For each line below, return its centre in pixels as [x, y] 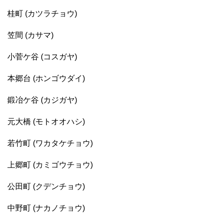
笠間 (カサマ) [30, 35]
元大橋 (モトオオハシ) [46, 122]
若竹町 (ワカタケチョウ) [50, 143]
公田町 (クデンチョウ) [46, 187]
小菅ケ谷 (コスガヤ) [42, 57]
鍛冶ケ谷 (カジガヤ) [42, 100]
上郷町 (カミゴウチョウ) [50, 165]
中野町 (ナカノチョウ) [46, 208]
